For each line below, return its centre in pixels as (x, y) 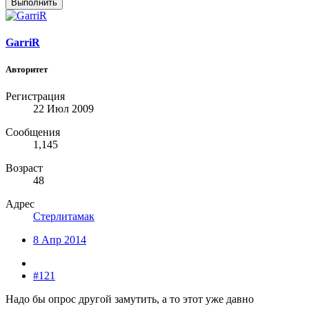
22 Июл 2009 (63, 109)
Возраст (24, 168)
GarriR (23, 42)
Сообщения (33, 132)
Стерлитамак (64, 217)
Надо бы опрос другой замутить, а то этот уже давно (130, 299)
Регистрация (35, 97)
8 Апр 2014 (60, 240)
